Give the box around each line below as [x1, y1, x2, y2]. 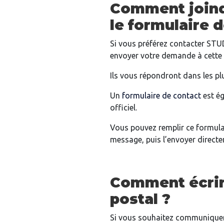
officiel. [110, 103, 137, 112]
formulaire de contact [122, 91, 201, 100]
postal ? [110, 190, 170, 208]
